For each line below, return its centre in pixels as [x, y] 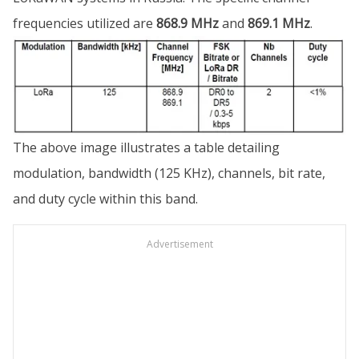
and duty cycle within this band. [105, 199]
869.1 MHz [279, 23]
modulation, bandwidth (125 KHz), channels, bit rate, [169, 173]
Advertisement [179, 244]
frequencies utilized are [85, 23]
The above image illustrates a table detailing [146, 148]
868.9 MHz [188, 23]
